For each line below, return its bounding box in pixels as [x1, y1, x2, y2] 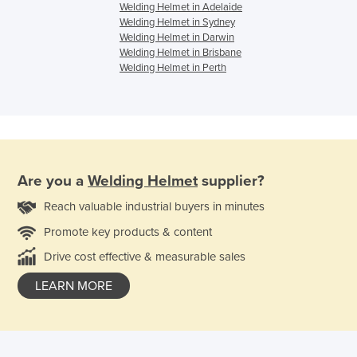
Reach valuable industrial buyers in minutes [44, 199, 265, 214]
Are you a [18, 172, 88, 190]
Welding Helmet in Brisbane [120, 45, 241, 59]
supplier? [198, 172, 265, 190]
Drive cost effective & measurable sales [44, 249, 245, 265]
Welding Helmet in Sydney [120, 15, 235, 29]
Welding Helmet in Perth [120, 61, 226, 74]
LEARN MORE [35, 278, 112, 295]
